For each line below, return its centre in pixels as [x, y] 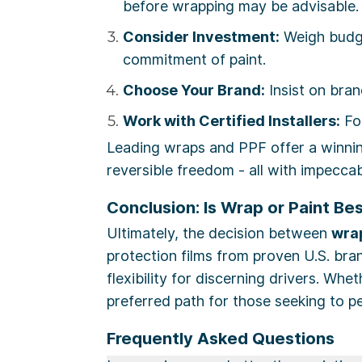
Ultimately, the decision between [219, 234]
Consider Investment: [201, 37]
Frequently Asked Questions [221, 339]
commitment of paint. [194, 60]
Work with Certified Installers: [232, 121]
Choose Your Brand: [194, 90]
